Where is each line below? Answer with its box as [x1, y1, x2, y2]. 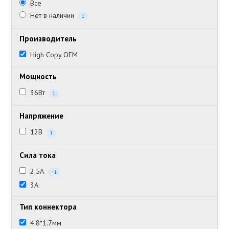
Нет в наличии [30, 11, 75, 20]
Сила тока [19, 150, 56, 160]
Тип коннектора [19, 202, 77, 212]
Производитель [19, 34, 77, 43]
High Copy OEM [30, 50, 78, 59]
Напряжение [19, 111, 64, 121]
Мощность [19, 72, 57, 81]
